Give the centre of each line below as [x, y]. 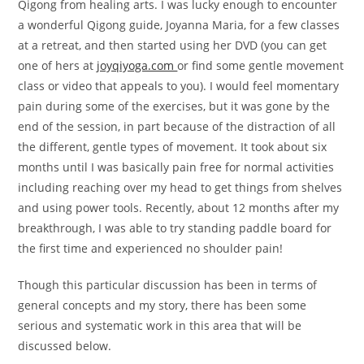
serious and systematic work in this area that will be [160, 325]
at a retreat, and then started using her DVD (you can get [173, 45]
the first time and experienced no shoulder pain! [151, 248]
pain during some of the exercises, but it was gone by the [174, 106]
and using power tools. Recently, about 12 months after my [179, 207]
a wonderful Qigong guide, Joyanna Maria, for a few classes [179, 24]
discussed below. [65, 345]
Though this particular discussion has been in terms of [168, 284]
